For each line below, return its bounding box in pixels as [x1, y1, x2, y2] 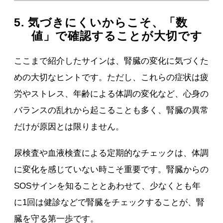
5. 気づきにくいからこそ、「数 [14, 16, 188, 29]
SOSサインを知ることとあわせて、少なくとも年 [14, 181, 201, 191]
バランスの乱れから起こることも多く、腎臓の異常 [14, 106, 209, 115]
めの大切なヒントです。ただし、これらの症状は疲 [14, 73, 209, 83]
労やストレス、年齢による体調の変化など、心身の [14, 89, 209, 99]
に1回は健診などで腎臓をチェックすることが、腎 [14, 198, 205, 208]
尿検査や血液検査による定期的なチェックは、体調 [14, 148, 209, 158]
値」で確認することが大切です [31, 29, 203, 43]
